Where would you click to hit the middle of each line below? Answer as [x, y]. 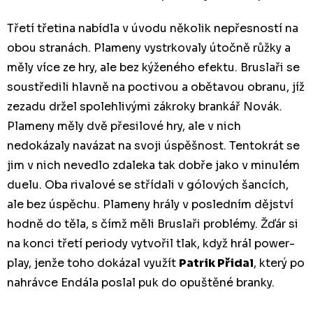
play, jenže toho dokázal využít [93, 263]
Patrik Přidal [216, 263]
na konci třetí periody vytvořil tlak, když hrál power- [151, 243]
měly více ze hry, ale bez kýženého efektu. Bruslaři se [153, 67]
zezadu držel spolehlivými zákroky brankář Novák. [145, 106]
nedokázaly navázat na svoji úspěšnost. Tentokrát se [153, 145]
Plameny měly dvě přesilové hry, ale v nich [124, 126]
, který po [279, 263]
